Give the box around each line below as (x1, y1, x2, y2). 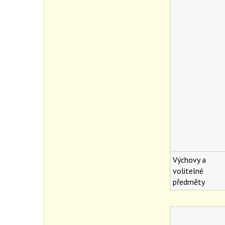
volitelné (172, 166, 203, 176)
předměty (172, 177, 205, 187)
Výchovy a (172, 155, 206, 165)
